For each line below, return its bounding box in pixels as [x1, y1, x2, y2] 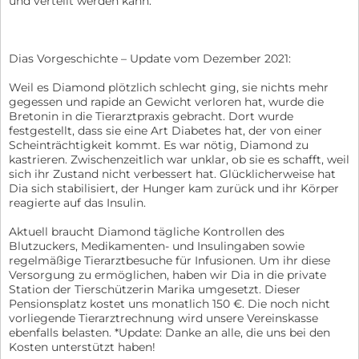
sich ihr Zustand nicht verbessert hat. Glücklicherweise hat [9, 166, 336, 181]
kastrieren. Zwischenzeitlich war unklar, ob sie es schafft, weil [9, 151, 349, 167]
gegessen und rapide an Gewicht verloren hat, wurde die [9, 94, 324, 109]
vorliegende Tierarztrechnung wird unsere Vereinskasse [9, 310, 318, 325]
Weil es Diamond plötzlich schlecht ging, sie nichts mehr [9, 79, 329, 95]
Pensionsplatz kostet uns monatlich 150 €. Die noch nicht [9, 296, 330, 311]
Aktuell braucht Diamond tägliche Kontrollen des [9, 224, 284, 239]
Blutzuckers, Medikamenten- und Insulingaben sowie [9, 238, 305, 253]
